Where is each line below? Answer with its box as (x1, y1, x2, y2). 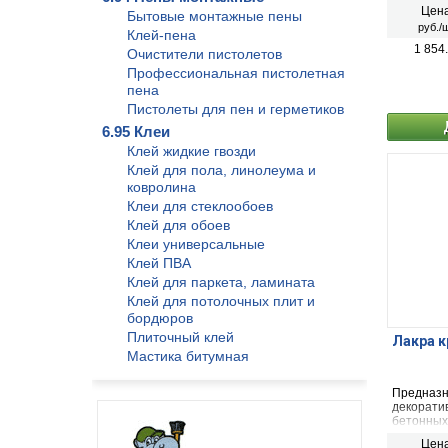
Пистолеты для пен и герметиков (127, 101, 344, 117)
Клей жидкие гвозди (127, 143, 256, 159)
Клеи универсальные (127, 236, 265, 252)
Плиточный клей (127, 329, 234, 345)
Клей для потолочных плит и (127, 293, 315, 309)
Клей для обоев (127, 217, 230, 233)
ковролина (127, 179, 196, 195)
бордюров (127, 310, 193, 326)
